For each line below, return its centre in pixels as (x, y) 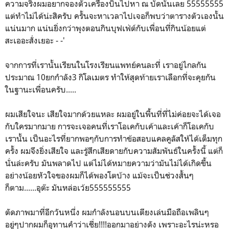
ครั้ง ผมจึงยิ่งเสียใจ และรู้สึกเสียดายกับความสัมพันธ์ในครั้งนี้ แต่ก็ (114, 151)
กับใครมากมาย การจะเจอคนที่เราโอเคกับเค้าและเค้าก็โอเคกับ (110, 126)
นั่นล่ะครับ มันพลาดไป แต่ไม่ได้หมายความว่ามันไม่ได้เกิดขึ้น (108, 163)
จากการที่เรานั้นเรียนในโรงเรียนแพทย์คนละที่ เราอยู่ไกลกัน (106, 65)
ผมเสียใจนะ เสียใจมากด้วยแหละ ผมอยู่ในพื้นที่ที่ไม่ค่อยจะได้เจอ (113, 114)
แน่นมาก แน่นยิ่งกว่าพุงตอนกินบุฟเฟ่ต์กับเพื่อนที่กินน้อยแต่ (106, 28)
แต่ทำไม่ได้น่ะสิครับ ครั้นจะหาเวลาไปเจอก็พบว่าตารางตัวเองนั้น (114, 16)
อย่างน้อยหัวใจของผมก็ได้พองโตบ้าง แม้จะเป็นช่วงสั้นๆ (99, 175)
